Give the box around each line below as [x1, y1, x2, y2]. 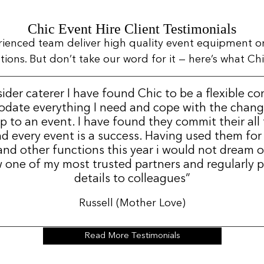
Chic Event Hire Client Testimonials [28, 21, 236, 37]
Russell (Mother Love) [78, 198, 186, 209]
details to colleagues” [74, 173, 190, 186]
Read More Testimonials [84, 231, 180, 240]
